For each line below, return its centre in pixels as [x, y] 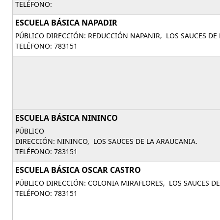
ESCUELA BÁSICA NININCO [67, 118]
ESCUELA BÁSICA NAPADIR [66, 23]
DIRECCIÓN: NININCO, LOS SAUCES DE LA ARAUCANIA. [106, 141]
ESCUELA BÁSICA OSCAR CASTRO [78, 170]
